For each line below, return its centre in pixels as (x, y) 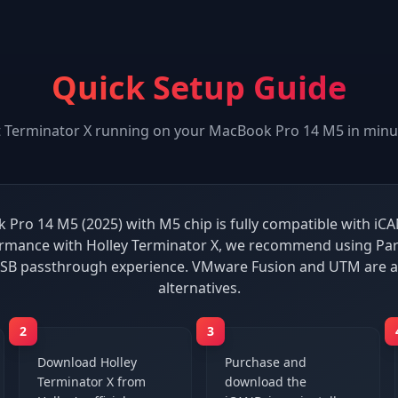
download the (266, 382)
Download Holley (87, 362)
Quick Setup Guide (199, 88)
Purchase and (266, 362)
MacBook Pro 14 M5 (276, 131)
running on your (150, 131)
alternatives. (199, 288)
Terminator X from (91, 382)
